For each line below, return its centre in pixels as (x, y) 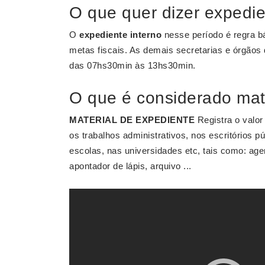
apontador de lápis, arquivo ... (130, 166)
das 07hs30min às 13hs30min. (132, 65)
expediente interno (120, 35)
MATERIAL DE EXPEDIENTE (132, 120)
